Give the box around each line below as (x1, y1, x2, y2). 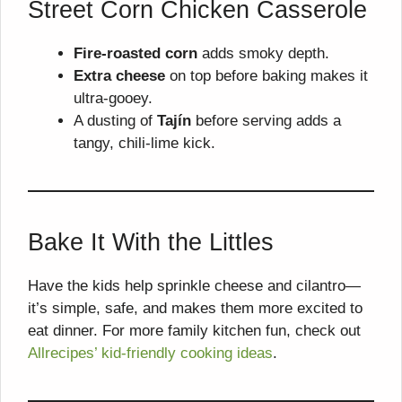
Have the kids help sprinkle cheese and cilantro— (28, 277, 361, 294)
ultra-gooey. (74, 90, 153, 107)
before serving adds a (191, 112, 341, 129)
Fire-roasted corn (74, 45, 197, 62)
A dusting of (74, 112, 157, 129)
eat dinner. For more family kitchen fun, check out (28, 322, 361, 339)
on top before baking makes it (165, 67, 368, 84)
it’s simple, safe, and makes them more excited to (28, 300, 363, 317)
